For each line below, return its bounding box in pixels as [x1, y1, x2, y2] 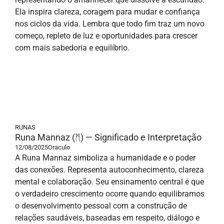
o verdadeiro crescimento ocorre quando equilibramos [15, 189, 204, 198]
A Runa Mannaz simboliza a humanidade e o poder [15, 153, 195, 162]
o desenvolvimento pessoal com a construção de [15, 201, 187, 210]
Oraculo [48, 143, 70, 151]
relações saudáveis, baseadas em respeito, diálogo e [15, 213, 199, 222]
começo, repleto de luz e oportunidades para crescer [15, 31, 197, 40]
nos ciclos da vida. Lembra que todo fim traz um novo [15, 19, 204, 28]
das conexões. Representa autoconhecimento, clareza [15, 165, 204, 174]
